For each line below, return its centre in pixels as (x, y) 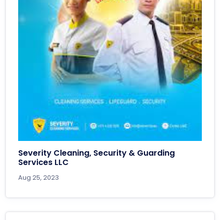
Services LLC (43, 163)
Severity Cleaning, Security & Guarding (96, 153)
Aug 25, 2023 (39, 178)
